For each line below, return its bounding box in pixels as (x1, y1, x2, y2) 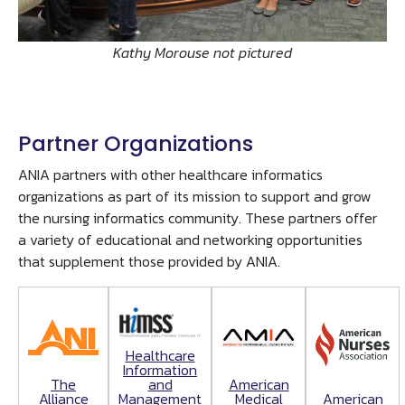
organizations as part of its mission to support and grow (18, 185, 372, 208)
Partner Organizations (18, 128, 253, 159)
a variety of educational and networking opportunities (18, 229, 363, 251)
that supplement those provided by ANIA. (18, 250, 280, 273)
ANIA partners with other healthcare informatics (18, 164, 323, 186)
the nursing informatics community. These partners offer (18, 207, 377, 230)
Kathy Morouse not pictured (113, 42, 292, 64)
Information (123, 359, 197, 381)
